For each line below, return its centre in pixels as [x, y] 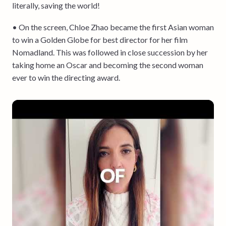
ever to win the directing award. [66, 77]
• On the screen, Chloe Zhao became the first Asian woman [113, 27]
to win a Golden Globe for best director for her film [100, 39]
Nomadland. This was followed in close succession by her [110, 52]
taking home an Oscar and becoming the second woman [108, 65]
